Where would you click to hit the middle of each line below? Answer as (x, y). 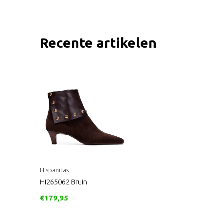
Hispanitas (54, 170)
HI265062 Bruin (64, 182)
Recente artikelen (98, 42)
